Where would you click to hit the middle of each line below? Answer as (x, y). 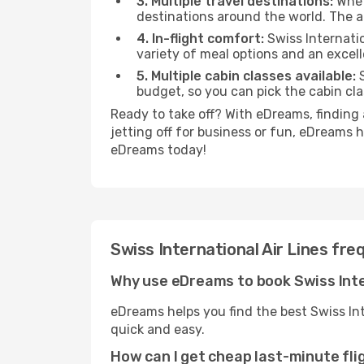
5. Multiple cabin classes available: (246, 76)
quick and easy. (158, 329)
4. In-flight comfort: (200, 39)
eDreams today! (158, 150)
